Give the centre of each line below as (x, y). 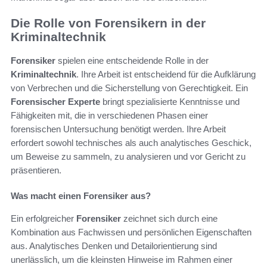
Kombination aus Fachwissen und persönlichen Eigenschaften (131, 232)
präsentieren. (36, 170)
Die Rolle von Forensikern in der (108, 23)
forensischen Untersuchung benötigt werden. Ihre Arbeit (118, 129)
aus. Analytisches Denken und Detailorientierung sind (114, 246)
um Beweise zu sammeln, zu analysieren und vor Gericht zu (128, 157)
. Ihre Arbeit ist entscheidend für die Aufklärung (166, 74)
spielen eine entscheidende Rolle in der (132, 61)
